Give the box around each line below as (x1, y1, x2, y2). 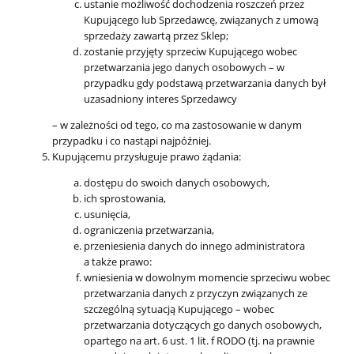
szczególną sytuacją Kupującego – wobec (84, 301, 274, 316)
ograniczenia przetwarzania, (84, 222, 214, 237)
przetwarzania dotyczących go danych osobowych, (84, 317, 322, 332)
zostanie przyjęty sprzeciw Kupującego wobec (84, 43, 297, 58)
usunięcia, (84, 206, 130, 221)
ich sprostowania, (84, 190, 166, 205)
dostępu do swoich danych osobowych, (84, 175, 269, 190)
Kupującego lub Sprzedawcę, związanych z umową (84, 12, 318, 27)
